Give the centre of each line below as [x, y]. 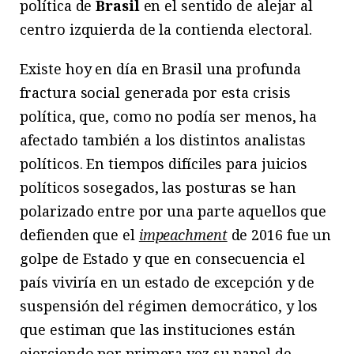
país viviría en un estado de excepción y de [168, 282]
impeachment [183, 235]
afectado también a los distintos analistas [163, 140]
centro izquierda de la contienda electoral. [166, 30]
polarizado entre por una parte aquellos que [173, 211]
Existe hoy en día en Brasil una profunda [160, 69]
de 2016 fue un [279, 235]
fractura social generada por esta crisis [155, 93]
